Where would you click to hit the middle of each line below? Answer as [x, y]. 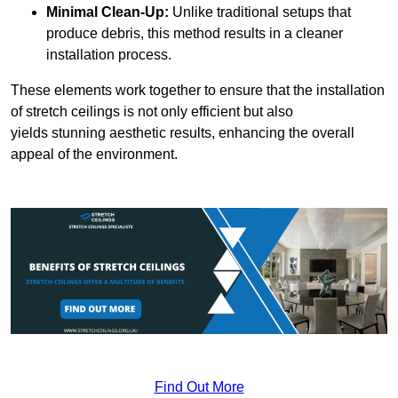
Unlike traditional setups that [260, 12]
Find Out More [199, 386]
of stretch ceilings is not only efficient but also [152, 112]
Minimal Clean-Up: [107, 12]
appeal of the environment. [94, 155]
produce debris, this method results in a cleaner [195, 34]
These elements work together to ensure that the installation [198, 91]
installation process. [109, 55]
